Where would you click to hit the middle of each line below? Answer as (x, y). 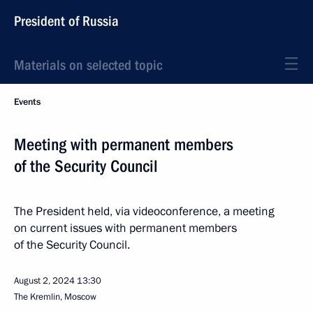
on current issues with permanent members (125, 228)
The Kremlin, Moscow (55, 297)
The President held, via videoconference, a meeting (144, 211)
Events (27, 102)
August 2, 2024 (44, 281)
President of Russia (66, 21)
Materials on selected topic (88, 65)
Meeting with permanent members (124, 145)
